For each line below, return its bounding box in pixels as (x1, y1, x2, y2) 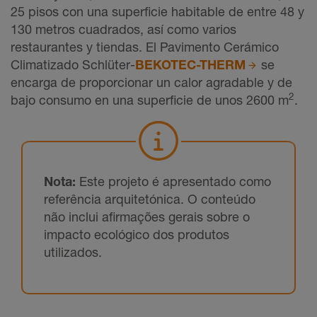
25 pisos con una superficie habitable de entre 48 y (11, 3, 304, 19)
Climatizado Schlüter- (11, 56, 135, 72)
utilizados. (44, 243, 102, 260)
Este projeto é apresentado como (76, 173, 271, 189)
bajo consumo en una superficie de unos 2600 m (11, 91, 289, 108)
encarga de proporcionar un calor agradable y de (11, 74, 292, 90)
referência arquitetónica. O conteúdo (44, 190, 255, 207)
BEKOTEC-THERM (135, 56, 246, 72)
